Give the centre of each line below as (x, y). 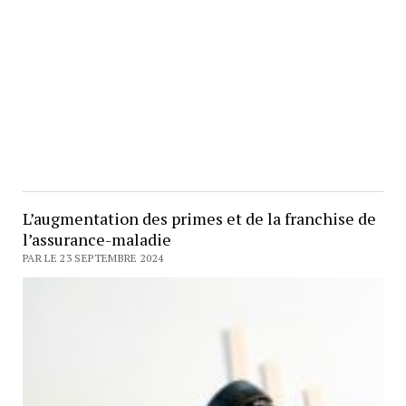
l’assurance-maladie (97, 239)
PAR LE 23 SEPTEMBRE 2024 (93, 258)
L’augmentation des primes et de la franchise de (199, 218)
